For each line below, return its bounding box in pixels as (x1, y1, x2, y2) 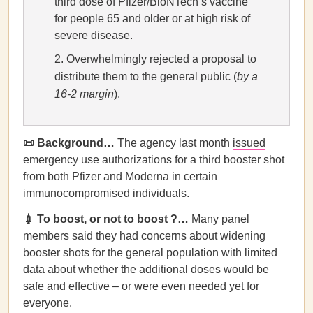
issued (233, 137, 265, 149)
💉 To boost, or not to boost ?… (23, 213, 191, 225)
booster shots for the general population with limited (23, 247, 277, 259)
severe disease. (54, 29, 133, 41)
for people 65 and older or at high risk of (54, 13, 250, 24)
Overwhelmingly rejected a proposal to (66, 53, 256, 65)
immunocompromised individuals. (23, 187, 189, 199)
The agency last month (115, 137, 233, 149)
